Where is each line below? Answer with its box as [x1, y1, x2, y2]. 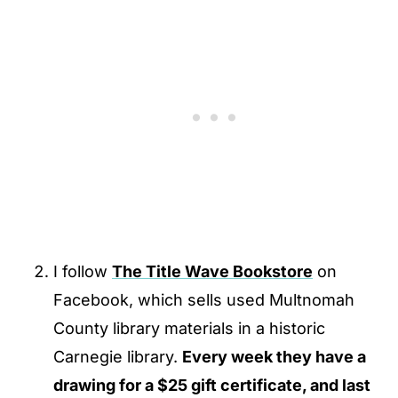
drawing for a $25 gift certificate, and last [53, 376, 370, 394]
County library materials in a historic [53, 319, 325, 338]
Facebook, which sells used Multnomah [53, 291, 354, 309]
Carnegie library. [53, 347, 182, 366]
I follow [53, 262, 112, 281]
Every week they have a [182, 347, 366, 366]
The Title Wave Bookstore [112, 262, 313, 281]
